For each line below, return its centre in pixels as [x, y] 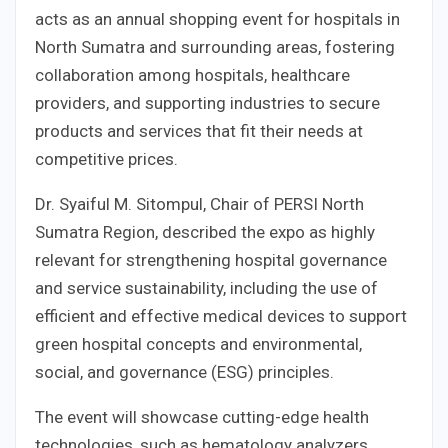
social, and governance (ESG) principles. [184, 372]
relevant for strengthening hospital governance [211, 260]
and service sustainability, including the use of [206, 288]
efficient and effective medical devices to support [221, 316]
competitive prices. [106, 159]
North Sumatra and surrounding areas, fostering [215, 47]
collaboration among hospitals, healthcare [192, 75]
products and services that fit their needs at [199, 131]
